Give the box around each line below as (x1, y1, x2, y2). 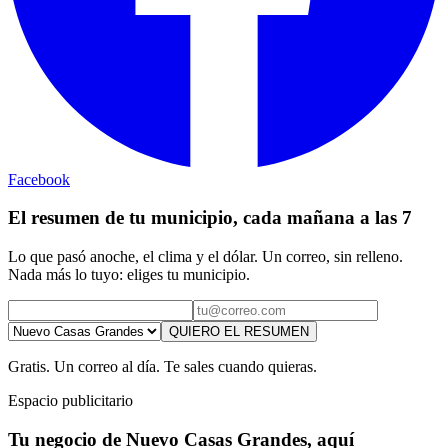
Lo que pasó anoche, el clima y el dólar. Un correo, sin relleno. (8, 248, 403, 266)
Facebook (8, 170, 70, 188)
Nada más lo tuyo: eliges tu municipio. (8, 266, 250, 284)
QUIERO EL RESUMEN (169, 324, 309, 340)
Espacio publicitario (8, 392, 133, 410)
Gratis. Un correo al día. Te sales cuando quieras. (8, 358, 317, 376)
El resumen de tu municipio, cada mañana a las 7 (8, 207, 412, 229)
